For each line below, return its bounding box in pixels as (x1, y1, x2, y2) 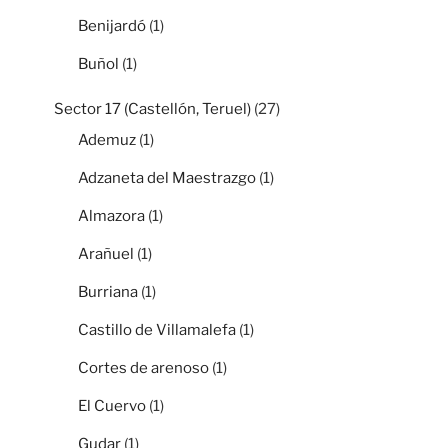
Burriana (78, 283, 138, 302)
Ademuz (78, 131, 136, 150)
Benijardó (78, 17, 146, 36)
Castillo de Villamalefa (78, 321, 236, 340)
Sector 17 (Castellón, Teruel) (54, 99, 251, 118)
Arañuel (78, 245, 134, 264)
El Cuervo (78, 397, 146, 416)
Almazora (78, 207, 145, 226)
